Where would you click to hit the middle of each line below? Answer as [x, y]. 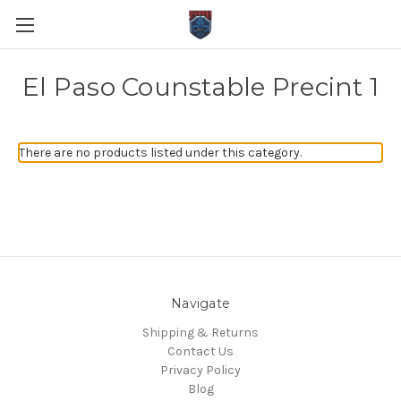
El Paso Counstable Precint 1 [200, 87]
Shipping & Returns [200, 332]
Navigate [200, 303]
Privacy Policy [200, 370]
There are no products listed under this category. [160, 153]
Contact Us [200, 351]
